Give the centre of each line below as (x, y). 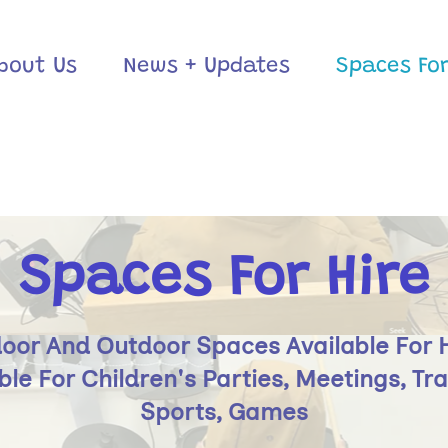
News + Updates (206, 67)
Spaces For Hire (224, 281)
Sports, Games (223, 411)
